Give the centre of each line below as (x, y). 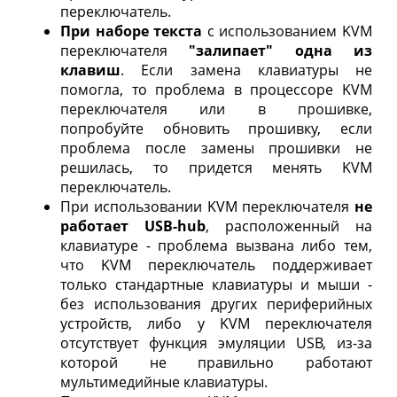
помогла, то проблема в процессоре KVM (216, 89)
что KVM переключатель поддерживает (216, 265)
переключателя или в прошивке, (216, 109)
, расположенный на (289, 226)
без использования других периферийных (216, 304)
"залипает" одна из (281, 50)
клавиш (90, 70)
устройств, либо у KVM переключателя (216, 323)
